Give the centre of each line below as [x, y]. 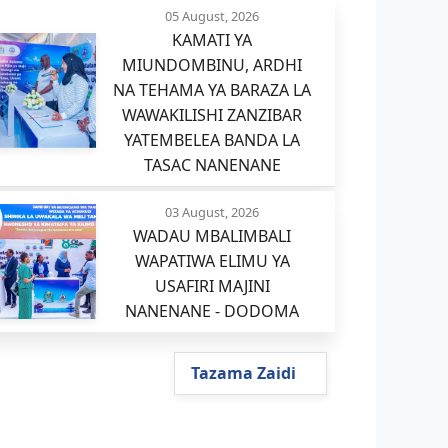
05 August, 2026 [212, 16]
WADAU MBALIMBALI [212, 236]
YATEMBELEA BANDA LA [212, 140]
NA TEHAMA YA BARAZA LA [212, 90]
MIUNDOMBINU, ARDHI [212, 65]
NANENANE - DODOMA [212, 311]
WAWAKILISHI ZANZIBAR [212, 115]
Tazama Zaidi [245, 373]
